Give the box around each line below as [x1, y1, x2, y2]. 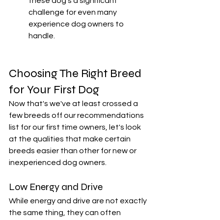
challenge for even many [28, 8, 118, 17]
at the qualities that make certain [9, 135, 132, 143]
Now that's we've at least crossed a [9, 100, 139, 108]
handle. [28, 32, 56, 40]
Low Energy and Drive [9, 181, 103, 193]
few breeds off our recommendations [9, 111, 145, 120]
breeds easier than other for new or [9, 147, 138, 155]
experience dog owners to [28, 20, 125, 28]
